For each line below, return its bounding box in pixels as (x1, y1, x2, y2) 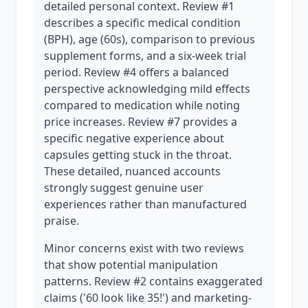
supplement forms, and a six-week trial (44, 48, 246, 63)
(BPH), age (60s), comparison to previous (44, 32, 255, 47)
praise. (44, 213, 79, 228)
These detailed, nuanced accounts (44, 164, 221, 179)
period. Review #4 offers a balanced (44, 65, 229, 80)
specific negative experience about (44, 131, 224, 146)
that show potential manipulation (44, 257, 218, 272)
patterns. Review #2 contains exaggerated (44, 274, 263, 289)
